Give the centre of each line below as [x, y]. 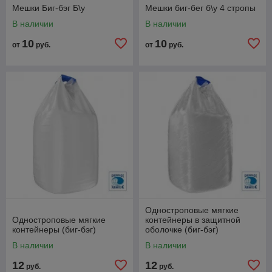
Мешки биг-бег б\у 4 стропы [200, 8]
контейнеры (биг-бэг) [54, 229]
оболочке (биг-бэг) [182, 229]
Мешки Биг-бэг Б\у [49, 8]
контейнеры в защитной [193, 219]
